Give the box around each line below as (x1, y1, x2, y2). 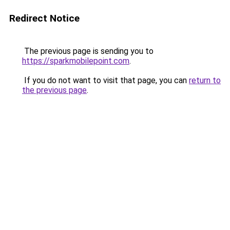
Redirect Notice (9, 12, 80, 24)
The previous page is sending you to (22, 46, 154, 56)
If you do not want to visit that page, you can (22, 75, 189, 85)
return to (189, 75, 221, 85)
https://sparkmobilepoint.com (22, 56, 129, 66)
